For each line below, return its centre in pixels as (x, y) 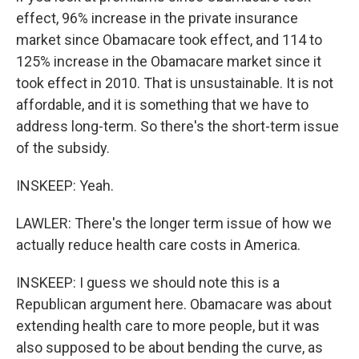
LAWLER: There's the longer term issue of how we (174, 223)
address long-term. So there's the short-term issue (177, 126)
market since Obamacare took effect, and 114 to (169, 40)
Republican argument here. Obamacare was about (174, 304)
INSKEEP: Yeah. (65, 186)
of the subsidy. (63, 148)
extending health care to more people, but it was (168, 326)
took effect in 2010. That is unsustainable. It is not (175, 83)
